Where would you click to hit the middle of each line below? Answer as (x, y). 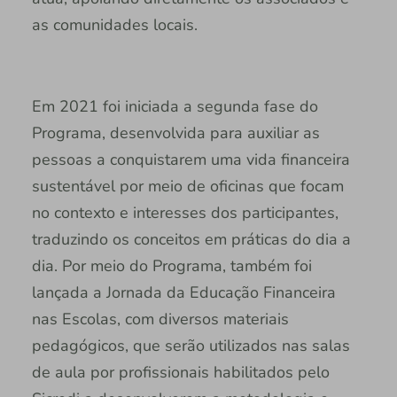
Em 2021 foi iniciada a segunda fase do (175, 107)
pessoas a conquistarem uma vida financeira (191, 160)
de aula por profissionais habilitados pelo (180, 373)
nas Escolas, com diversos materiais (160, 319)
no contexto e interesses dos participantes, (185, 213)
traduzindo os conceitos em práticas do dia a (191, 240)
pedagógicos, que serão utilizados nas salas (191, 346)
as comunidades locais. (117, 25)
